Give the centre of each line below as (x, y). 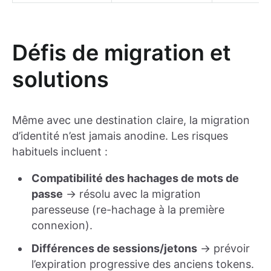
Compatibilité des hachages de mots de (135, 178)
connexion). (62, 225)
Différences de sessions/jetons (114, 248)
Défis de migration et (122, 53)
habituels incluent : (60, 151)
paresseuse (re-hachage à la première (128, 209)
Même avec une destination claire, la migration (131, 120)
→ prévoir (224, 248)
